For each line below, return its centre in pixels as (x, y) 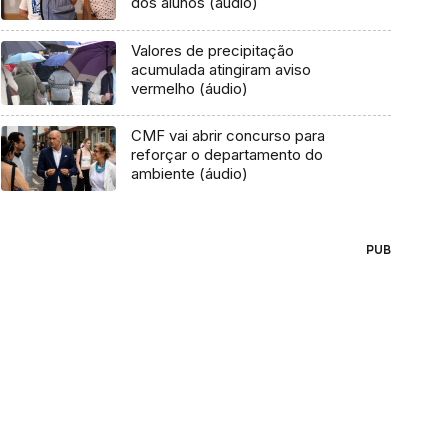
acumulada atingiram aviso (220, 69)
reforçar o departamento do (226, 155)
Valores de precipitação (212, 50)
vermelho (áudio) (189, 88)
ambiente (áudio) (189, 174)
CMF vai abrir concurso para (227, 136)
